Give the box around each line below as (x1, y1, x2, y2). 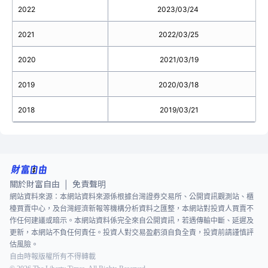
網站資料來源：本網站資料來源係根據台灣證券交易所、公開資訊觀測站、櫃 (10, 193, 254, 201)
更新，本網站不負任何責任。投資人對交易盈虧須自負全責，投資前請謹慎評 (10, 229, 254, 237)
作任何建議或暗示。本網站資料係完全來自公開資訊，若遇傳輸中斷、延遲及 (10, 217, 254, 225)
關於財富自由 (10, 179, 60, 189)
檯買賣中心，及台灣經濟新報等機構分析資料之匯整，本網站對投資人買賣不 (10, 205, 254, 213)
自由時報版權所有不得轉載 (10, 252, 96, 261)
